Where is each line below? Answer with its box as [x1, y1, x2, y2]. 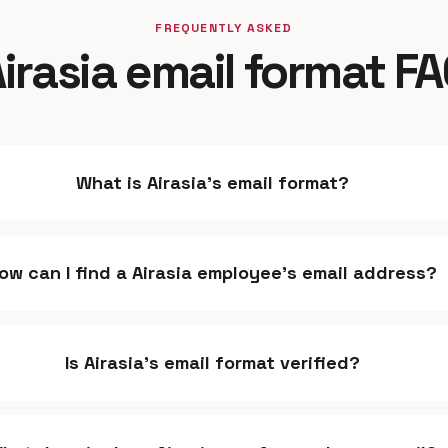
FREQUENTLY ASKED [155, 20, 293, 36]
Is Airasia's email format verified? [64, 351, 360, 374]
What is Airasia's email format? [75, 171, 349, 194]
